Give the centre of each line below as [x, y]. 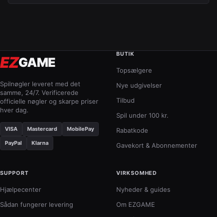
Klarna [40, 143]
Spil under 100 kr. [142, 115]
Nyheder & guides [143, 189]
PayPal [13, 143]
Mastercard [42, 129]
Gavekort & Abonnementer [157, 145]
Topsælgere [134, 70]
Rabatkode [132, 130]
